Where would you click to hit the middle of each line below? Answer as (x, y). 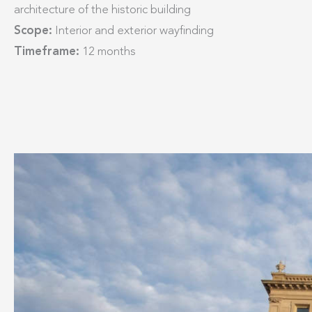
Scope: (33, 31)
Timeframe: (47, 52)
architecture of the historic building (102, 10)
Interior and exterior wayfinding (133, 31)
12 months (108, 52)
